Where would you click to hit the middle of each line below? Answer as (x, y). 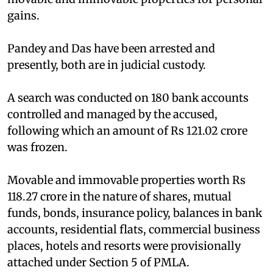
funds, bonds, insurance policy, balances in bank (135, 213)
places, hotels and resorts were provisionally (124, 246)
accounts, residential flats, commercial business (134, 229)
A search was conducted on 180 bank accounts (128, 97)
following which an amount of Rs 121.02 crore (127, 130)
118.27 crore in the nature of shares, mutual (119, 196)
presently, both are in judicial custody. (107, 65)
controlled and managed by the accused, (112, 114)
